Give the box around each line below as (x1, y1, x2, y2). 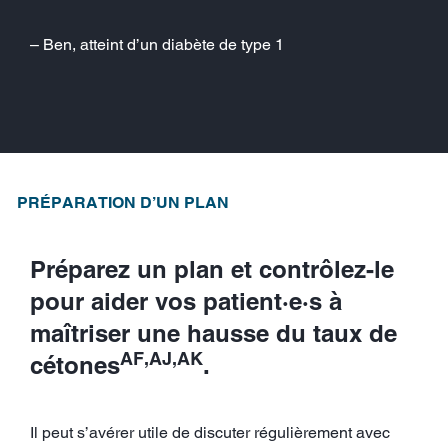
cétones (30, 350, 120, 379)
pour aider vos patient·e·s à (30, 286, 342, 315)
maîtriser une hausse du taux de (30, 318, 397, 347)
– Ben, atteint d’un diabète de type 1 (30, 34, 284, 54)
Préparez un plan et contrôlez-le (30, 254, 394, 283)
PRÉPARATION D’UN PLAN (17, 192, 229, 212)
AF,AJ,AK (120, 347, 203, 369)
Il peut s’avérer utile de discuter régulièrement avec (30, 422, 390, 442)
